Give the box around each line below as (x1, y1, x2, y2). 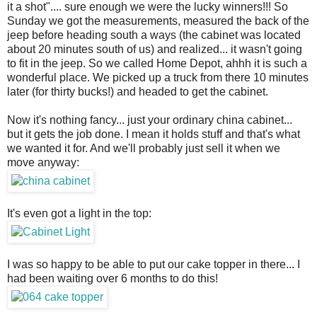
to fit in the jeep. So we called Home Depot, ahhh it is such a (7, 57, 307, 70)
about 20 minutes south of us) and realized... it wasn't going (7, 43, 302, 56)
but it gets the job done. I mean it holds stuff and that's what (7, 128, 300, 141)
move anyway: (7, 156, 79, 169)
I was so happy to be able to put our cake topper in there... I (7, 258, 300, 271)
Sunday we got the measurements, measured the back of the (7, 15, 309, 28)
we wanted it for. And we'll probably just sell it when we (7, 142, 280, 155)
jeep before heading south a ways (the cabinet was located (7, 29, 301, 42)
